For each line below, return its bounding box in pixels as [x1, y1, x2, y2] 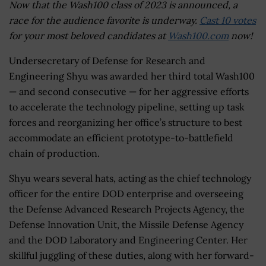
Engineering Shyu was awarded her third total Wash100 [9, 69, 255, 82]
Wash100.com [168, 29, 229, 42]
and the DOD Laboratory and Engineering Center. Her [9, 233, 248, 246]
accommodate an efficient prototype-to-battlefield [9, 131, 233, 144]
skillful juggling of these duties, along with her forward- [9, 249, 254, 261]
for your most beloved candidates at [9, 29, 168, 42]
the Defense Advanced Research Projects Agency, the [9, 202, 245, 215]
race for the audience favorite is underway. [9, 14, 199, 26]
